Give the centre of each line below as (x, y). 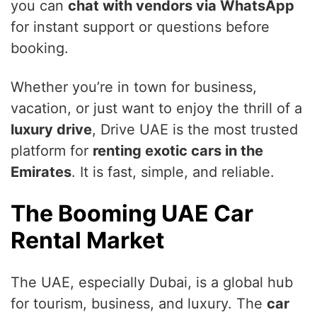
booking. (40, 48)
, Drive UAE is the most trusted (195, 130)
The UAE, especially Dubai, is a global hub (152, 283)
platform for (52, 151)
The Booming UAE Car (132, 214)
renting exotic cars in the (178, 151)
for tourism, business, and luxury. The (139, 304)
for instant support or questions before (140, 27)
